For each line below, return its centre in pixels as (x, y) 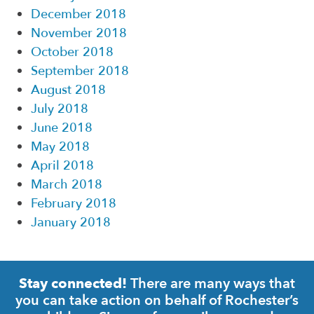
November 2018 (79, 33)
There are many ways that (211, 283)
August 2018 (68, 90)
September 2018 (80, 71)
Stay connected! (73, 283)
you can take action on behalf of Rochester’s (157, 300)
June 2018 (62, 128)
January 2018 (71, 222)
